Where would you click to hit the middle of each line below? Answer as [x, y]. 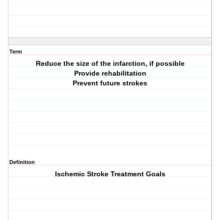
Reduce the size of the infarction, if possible [110, 64]
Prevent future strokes [110, 83]
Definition [22, 162]
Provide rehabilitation [110, 73]
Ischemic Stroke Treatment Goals [110, 174]
